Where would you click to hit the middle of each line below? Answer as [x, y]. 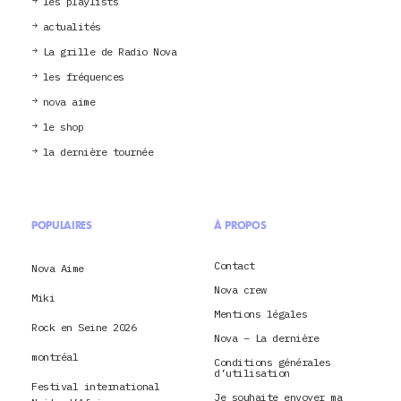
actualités [72, 27]
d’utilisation [252, 373]
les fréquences [83, 77]
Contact [235, 266]
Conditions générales [272, 363]
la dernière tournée [98, 152]
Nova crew [240, 290]
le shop [63, 127]
